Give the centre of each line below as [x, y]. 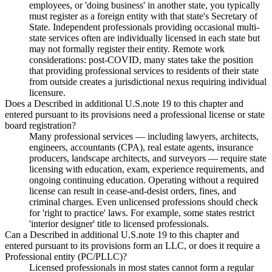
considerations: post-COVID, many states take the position [141, 59]
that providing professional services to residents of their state [144, 70]
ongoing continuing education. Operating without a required [144, 180]
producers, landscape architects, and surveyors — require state [148, 158]
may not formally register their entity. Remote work [127, 49]
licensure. [47, 92]
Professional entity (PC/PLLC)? [66, 256]
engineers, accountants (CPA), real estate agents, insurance [141, 147]
